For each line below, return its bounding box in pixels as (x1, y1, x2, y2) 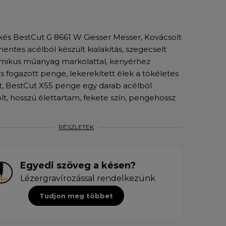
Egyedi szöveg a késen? (20, 159, 136, 171)
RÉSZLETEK (59, 123, 94, 131)
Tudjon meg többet (39, 191, 113, 200)
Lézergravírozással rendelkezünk (20, 173, 155, 183)
